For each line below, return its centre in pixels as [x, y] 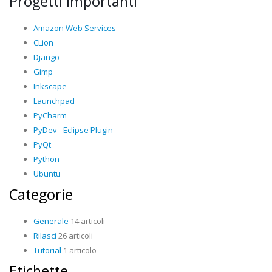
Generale [51, 221]
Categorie [41, 195]
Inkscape [50, 87]
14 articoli [87, 221]
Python [46, 159]
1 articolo [79, 250]
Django [46, 57]
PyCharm [50, 116]
